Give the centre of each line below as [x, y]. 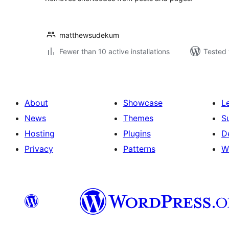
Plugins [137, 133]
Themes [138, 118]
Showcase [143, 103]
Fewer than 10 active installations [114, 51]
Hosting [40, 133]
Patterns [139, 149]
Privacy [39, 149]
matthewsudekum [89, 35]
